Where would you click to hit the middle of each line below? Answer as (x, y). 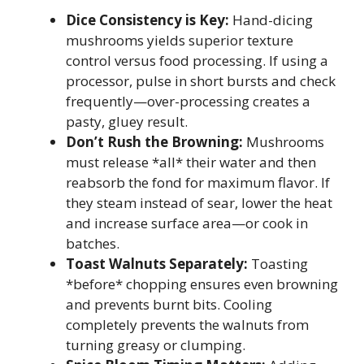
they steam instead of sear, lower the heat (199, 202)
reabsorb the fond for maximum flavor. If (198, 182)
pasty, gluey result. (127, 121)
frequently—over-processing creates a (188, 101)
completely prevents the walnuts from (187, 324)
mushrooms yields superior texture (180, 40)
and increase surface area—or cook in (187, 223)
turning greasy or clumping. (156, 344)
